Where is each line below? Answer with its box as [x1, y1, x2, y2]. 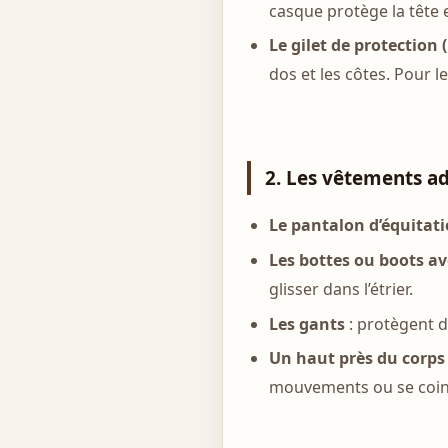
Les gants [269, 312, 346, 335]
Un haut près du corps [269, 347, 446, 370]
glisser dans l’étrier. [269, 277, 414, 300]
